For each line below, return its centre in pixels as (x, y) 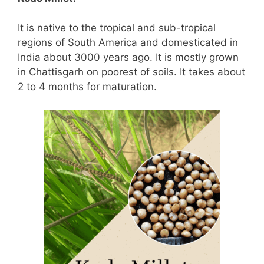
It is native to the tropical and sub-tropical (117, 28)
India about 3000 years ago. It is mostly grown (128, 57)
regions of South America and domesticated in (128, 43)
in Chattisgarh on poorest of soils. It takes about (131, 72)
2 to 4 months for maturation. (87, 87)
